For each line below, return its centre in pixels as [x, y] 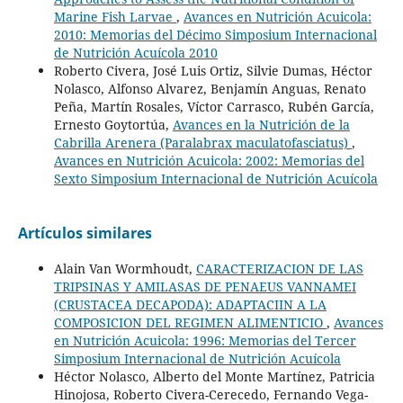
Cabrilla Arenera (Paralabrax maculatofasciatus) [202, 143]
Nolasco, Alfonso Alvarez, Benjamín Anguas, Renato [210, 89]
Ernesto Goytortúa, [113, 125]
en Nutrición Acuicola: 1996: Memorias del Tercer [205, 340]
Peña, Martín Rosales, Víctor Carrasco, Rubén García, [214, 107]
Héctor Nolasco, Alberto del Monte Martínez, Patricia [214, 376]
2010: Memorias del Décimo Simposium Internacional [215, 35]
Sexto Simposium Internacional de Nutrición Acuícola [215, 179]
